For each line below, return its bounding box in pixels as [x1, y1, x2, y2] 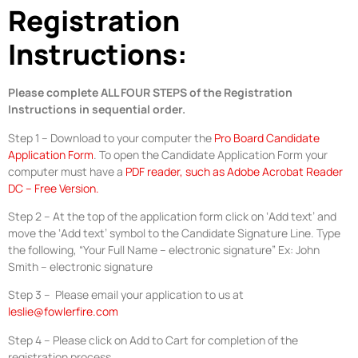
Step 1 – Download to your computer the [8, 129, 214, 145]
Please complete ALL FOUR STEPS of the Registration [8, 85, 292, 101]
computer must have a [8, 163, 125, 179]
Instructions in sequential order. [8, 101, 185, 117]
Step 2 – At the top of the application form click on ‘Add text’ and [8, 209, 336, 225]
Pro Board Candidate [214, 129, 320, 145]
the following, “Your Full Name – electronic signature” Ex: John [8, 242, 320, 258]
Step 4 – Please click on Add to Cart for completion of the [8, 332, 298, 348]
